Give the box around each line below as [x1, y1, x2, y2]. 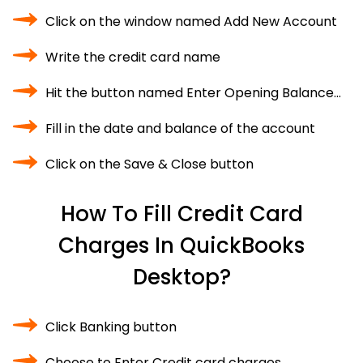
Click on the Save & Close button [45, 155, 254, 173]
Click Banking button [45, 318, 177, 336]
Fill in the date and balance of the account [45, 119, 315, 138]
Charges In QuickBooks [58, 231, 305, 260]
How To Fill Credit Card [60, 199, 303, 228]
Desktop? [132, 263, 231, 292]
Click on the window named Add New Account [45, 12, 337, 31]
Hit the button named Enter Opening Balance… [45, 83, 341, 102]
